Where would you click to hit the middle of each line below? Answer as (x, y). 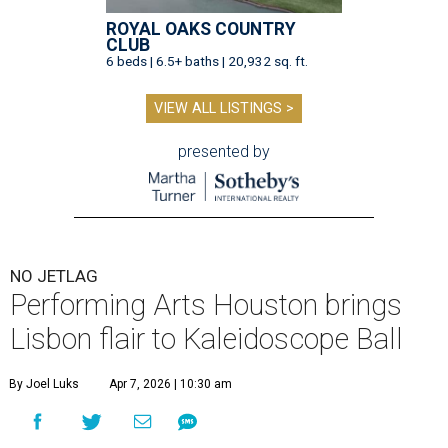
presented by (224, 152)
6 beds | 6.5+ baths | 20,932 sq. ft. (207, 61)
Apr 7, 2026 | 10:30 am (170, 384)
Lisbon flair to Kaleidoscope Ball (206, 339)
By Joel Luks (44, 384)
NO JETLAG (54, 276)
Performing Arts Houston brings (206, 305)
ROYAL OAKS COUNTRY (201, 29)
